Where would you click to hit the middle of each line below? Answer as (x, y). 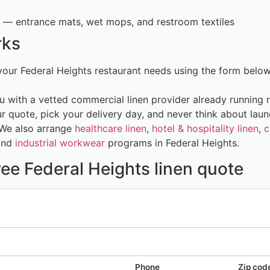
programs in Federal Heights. (172, 143)
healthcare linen (111, 129)
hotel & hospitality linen (205, 129)
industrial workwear (60, 143)
